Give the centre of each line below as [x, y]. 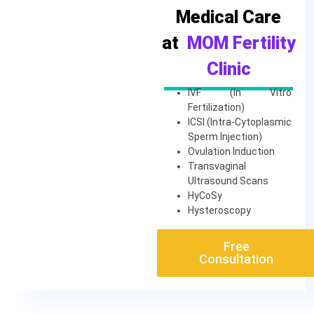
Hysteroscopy [219, 210]
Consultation [236, 259]
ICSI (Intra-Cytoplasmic [240, 122]
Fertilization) [218, 107]
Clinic [228, 69]
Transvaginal [217, 166]
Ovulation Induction [231, 151]
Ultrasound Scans [228, 180]
